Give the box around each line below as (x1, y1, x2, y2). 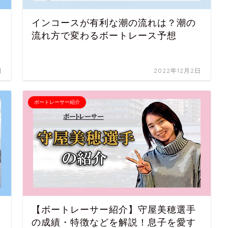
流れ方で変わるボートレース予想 (32, 30, 177, 41)
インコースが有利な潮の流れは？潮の (32, 17, 196, 28)
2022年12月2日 (154, 66, 202, 74)
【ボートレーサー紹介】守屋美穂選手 (32, 205, 196, 215)
